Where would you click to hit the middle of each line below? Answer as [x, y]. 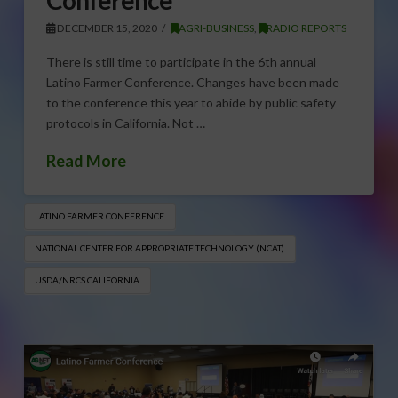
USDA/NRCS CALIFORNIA [88, 279]
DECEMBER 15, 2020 [106, 28]
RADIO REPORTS [307, 28]
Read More [86, 160]
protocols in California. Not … [125, 123]
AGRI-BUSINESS [217, 28]
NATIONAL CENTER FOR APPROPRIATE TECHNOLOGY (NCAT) [160, 248]
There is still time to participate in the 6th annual [181, 62]
